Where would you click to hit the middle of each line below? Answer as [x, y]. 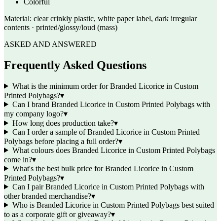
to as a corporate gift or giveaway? [57, 214]
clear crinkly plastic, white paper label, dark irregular [115, 18]
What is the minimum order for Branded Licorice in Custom [105, 86]
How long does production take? [63, 123]
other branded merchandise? [48, 196]
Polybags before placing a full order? [61, 141]
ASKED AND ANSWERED [50, 44]
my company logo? [34, 113]
